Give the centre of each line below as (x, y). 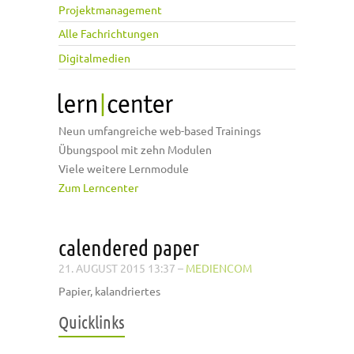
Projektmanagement (110, 10)
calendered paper (129, 248)
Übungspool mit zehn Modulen (135, 150)
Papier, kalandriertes (109, 291)
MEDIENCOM (219, 268)
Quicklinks (92, 322)
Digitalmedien (94, 57)
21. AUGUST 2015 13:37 (117, 268)
